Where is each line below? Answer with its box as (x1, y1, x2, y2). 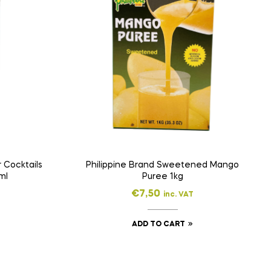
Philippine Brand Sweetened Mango (86, 160, 240, 169)
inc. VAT (163, 191, 194, 198)
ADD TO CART (132, 220, 186, 228)
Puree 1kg (142, 172, 183, 181)
